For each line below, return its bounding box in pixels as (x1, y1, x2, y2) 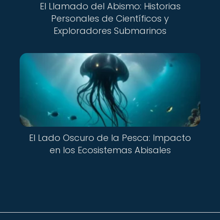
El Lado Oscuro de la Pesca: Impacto (29, 132, 191, 144)
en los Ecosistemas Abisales (49, 144, 171, 157)
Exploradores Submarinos (54, 24, 166, 37)
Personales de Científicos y (51, 12, 169, 25)
